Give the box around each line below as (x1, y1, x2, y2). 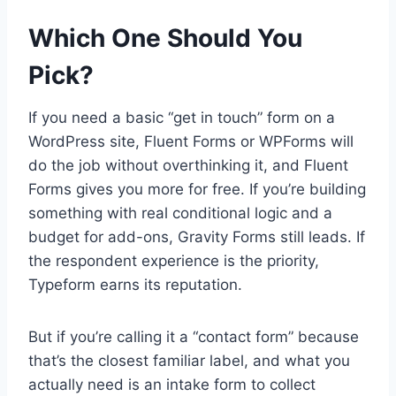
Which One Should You (28, 23, 302, 54)
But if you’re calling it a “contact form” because (28, 328, 359, 346)
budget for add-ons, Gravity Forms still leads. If (28, 228, 365, 247)
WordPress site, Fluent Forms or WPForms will (28, 133, 354, 151)
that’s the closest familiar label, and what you (28, 352, 350, 370)
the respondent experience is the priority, (28, 252, 319, 270)
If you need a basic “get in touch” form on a (28, 109, 335, 127)
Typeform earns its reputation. (28, 276, 242, 294)
